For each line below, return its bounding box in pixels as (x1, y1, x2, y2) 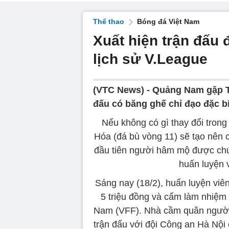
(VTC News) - (93, 85, 152, 95)
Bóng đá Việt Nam (137, 17, 199, 26)
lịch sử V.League (93, 51, 208, 67)
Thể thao (93, 17, 124, 26)
